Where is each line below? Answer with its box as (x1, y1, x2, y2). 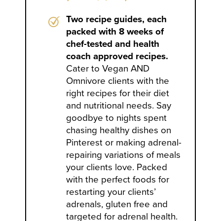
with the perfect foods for (66, 174, 170, 185)
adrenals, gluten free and (66, 199, 168, 210)
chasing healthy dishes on (66, 125, 172, 136)
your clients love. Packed (66, 162, 168, 173)
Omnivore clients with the (66, 75, 170, 87)
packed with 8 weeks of (66, 26, 164, 37)
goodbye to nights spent (66, 112, 167, 124)
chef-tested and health (66, 38, 160, 50)
